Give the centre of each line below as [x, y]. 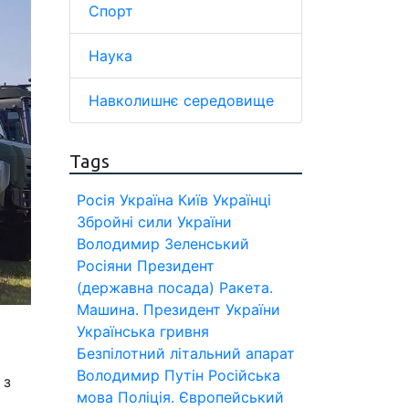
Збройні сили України [154, 222]
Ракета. [246, 288]
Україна [147, 200]
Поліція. [146, 397]
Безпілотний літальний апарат [186, 353]
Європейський [231, 397]
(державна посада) [146, 288]
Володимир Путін [140, 375]
